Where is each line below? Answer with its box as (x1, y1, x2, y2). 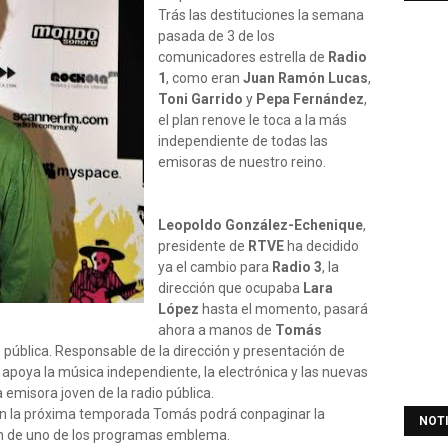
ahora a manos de (158, 322, 275, 338)
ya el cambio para (158, 259, 272, 275)
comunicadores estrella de (158, 49, 328, 65)
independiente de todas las (158, 133, 328, 149)
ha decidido (284, 238, 359, 254)
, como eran (166, 70, 243, 86)
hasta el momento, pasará (199, 301, 368, 317)
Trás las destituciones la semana (158, 7, 364, 23)
